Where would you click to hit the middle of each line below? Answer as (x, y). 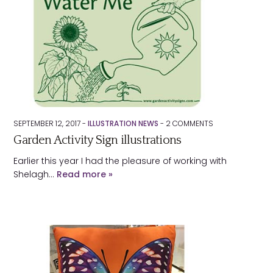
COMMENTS (192, 123)
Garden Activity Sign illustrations (97, 140)
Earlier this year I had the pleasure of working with (120, 161)
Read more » (85, 174)
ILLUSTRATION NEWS (123, 123)
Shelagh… (35, 174)
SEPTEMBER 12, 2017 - (51, 123)
